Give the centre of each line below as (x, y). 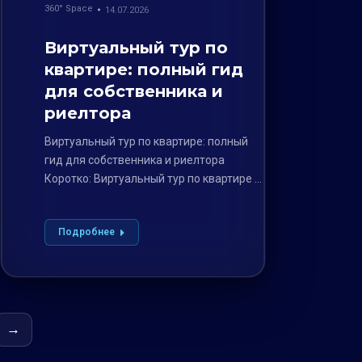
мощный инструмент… (104, 197)
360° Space (69, 8)
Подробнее (87, 232)
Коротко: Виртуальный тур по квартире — (154, 178)
